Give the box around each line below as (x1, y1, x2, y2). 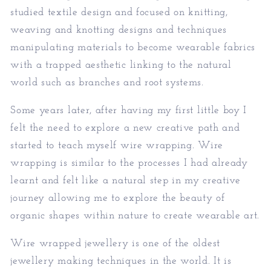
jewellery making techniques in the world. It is (10, 256, 232, 267)
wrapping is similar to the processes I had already (10, 157, 248, 168)
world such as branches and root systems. (10, 77, 204, 88)
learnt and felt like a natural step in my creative (10, 175, 241, 186)
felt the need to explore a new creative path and (10, 122, 240, 133)
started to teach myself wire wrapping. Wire (10, 140, 223, 151)
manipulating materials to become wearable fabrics (10, 42, 256, 53)
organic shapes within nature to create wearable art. (10, 210, 260, 221)
